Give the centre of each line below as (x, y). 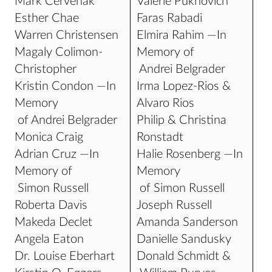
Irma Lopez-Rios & (184, 86)
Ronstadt (160, 137)
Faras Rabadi (170, 18)
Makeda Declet (54, 222)
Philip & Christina (182, 120)
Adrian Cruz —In (57, 154)
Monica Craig (49, 137)
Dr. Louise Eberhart (65, 256)
